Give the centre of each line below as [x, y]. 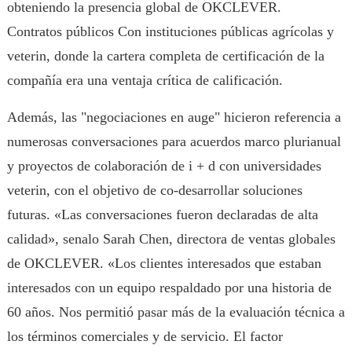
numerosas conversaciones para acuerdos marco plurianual [174, 141]
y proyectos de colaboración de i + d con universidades [164, 166]
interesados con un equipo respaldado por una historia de [169, 288]
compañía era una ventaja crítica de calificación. [145, 80]
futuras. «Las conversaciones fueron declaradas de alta [162, 214]
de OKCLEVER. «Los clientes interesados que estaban [164, 263]
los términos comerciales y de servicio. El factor [145, 336]
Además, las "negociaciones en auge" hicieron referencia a [174, 117]
